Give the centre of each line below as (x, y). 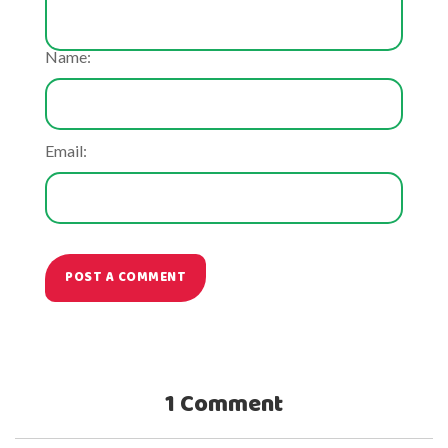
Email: (66, 150)
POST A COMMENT (125, 277)
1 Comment (224, 405)
